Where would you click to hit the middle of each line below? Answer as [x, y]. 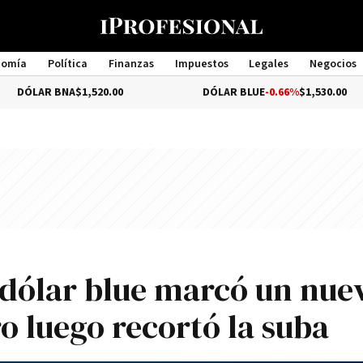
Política [67, 64]
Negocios [333, 64]
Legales [269, 64]
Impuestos [201, 64]
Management [181, 79]
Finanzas [131, 64]
